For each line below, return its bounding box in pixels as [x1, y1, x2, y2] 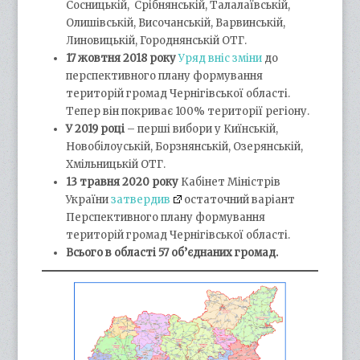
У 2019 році [66, 121, 125, 136]
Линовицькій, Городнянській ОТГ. [66, 33, 247, 47]
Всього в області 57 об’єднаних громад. [66, 245, 279, 260]
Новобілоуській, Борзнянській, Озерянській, [66, 139, 304, 153]
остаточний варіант [182, 192, 296, 207]
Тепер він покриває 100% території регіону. [66, 104, 310, 118]
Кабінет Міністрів [181, 174, 281, 189]
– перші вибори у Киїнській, [125, 121, 279, 136]
